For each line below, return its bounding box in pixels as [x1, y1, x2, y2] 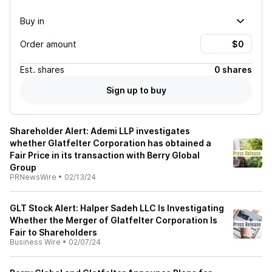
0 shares [214, 64, 252, 75]
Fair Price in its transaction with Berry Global [10, 150, 200, 160]
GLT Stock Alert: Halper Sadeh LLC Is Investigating [10, 203, 224, 213]
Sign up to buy [106, 84, 166, 95]
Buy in [20, 15, 44, 26]
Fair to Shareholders [10, 227, 97, 237]
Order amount [20, 38, 76, 49]
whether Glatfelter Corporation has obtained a [10, 138, 211, 148]
